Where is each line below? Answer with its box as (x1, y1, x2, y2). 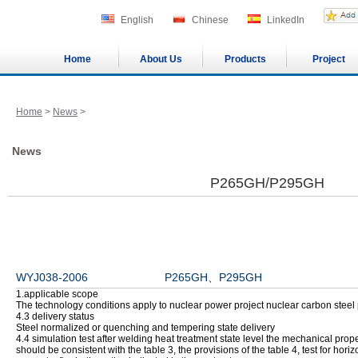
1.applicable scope (16, 288, 98, 300)
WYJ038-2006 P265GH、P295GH (16, 271, 262, 284)
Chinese (192, 14, 229, 26)
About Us (140, 54, 182, 65)
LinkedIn (267, 14, 304, 26)
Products (224, 54, 266, 65)
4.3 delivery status (16, 311, 94, 322)
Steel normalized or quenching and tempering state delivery (16, 322, 275, 333)
